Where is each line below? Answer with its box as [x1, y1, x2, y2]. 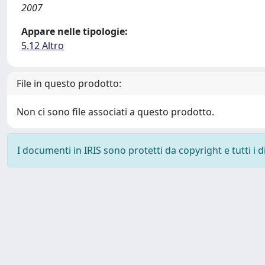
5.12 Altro [21, 39, 64, 52]
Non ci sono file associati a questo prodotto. [17, 105, 214, 118]
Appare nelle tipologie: [21, 25, 128, 38]
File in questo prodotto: [17, 77, 121, 90]
